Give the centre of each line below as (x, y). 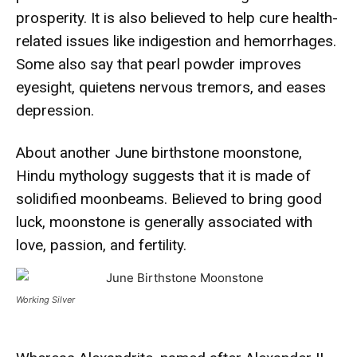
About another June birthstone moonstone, (159, 152)
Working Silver (45, 299)
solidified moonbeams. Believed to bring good (169, 198)
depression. (55, 110)
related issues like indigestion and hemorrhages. (176, 41)
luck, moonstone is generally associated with (164, 222)
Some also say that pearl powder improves (159, 64)
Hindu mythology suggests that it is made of (163, 175)
